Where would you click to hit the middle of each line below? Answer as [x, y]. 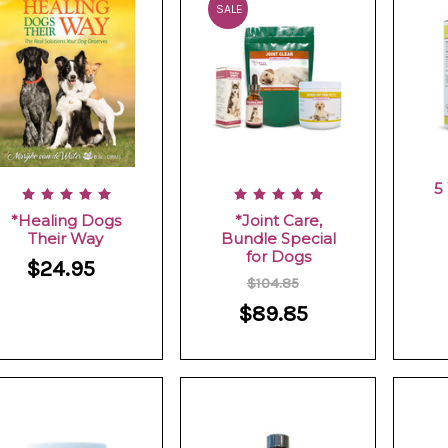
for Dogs [278, 256]
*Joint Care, [278, 220]
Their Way [66, 238]
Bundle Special [278, 238]
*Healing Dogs [65, 220]
